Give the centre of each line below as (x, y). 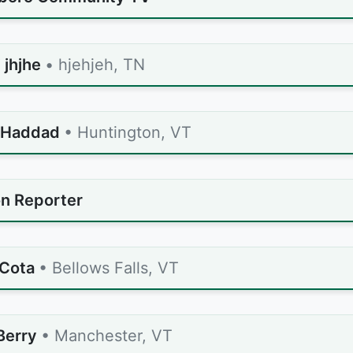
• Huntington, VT (128, 132)
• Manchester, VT (107, 336)
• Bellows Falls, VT (109, 268)
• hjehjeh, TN (95, 65)
